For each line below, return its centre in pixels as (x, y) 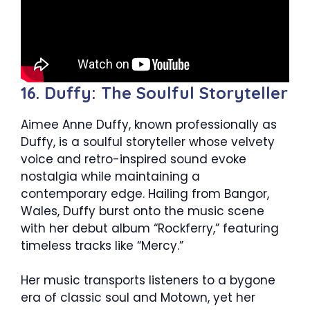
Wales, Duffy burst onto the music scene (143, 211)
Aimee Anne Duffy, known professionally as (149, 124)
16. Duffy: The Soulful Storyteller (154, 92)
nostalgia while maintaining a (110, 176)
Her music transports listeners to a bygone (148, 281)
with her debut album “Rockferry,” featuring (150, 228)
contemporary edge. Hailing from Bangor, (145, 193)
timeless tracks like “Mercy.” (102, 245)
